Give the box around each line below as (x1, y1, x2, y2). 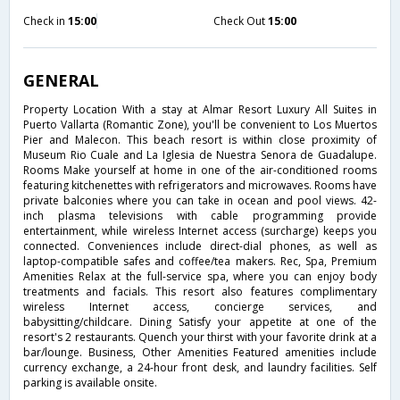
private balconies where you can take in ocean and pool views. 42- (23, 192, 377, 208)
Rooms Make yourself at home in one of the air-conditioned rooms (23, 162, 377, 178)
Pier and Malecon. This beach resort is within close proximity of (23, 131, 377, 147)
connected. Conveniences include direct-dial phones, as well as (23, 237, 377, 254)
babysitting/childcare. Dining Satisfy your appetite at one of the (23, 313, 377, 329)
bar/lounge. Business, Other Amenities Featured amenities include (23, 344, 377, 360)
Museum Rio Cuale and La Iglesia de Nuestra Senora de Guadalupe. (23, 146, 377, 162)
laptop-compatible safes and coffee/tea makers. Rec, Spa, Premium (23, 253, 377, 269)
